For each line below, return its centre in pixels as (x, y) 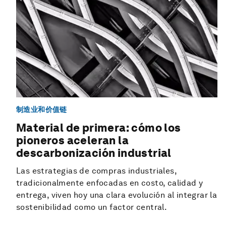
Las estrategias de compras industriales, (96, 171)
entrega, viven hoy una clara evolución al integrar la (117, 195)
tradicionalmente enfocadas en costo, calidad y (110, 183)
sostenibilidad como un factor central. (92, 207)
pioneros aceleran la (72, 140)
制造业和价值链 (42, 109)
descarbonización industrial (94, 153)
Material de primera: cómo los (99, 128)
